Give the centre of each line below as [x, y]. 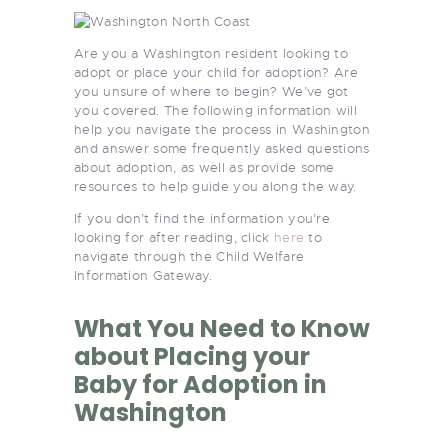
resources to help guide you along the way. [215, 186]
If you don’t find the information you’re [202, 218]
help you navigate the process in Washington [222, 129]
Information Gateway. [143, 275]
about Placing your [192, 356]
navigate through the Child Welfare [189, 256]
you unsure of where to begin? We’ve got [211, 91]
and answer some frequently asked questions [222, 148]
